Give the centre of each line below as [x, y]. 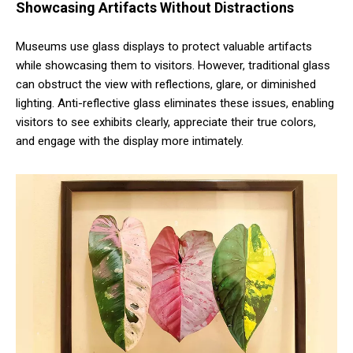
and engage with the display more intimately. [130, 141]
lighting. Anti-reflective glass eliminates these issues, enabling [175, 103]
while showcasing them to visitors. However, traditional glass [173, 65]
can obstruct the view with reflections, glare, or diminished [166, 84]
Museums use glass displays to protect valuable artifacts [164, 46]
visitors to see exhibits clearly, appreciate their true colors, [166, 122]
